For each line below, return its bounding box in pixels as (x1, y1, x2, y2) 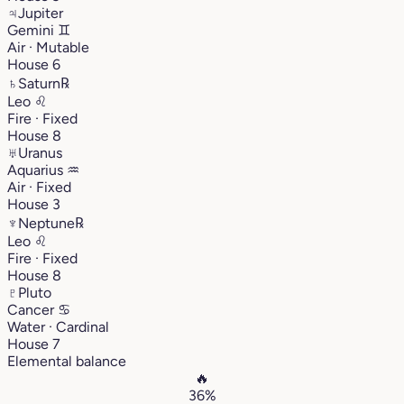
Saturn (18, 74, 60, 92)
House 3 (7, 195, 60, 213)
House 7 (7, 335, 60, 353)
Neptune (18, 214, 75, 232)
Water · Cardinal (7, 317, 109, 335)
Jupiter (18, 4, 63, 22)
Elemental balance (7, 352, 126, 370)
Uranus (18, 143, 62, 161)
